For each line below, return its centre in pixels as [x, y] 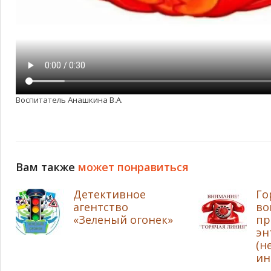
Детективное [109, 194]
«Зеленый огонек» [123, 219]
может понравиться [133, 167]
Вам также [47, 167]
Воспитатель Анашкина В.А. [69, 100]
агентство [101, 207]
